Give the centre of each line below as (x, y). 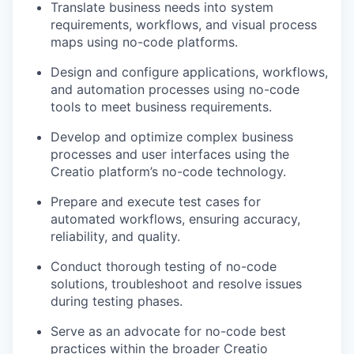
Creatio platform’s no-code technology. (168, 171)
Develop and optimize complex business (172, 137)
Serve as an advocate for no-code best (168, 331)
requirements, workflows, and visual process (184, 24)
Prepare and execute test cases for (156, 201)
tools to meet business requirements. (161, 107)
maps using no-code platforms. (144, 42)
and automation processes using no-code (175, 89)
